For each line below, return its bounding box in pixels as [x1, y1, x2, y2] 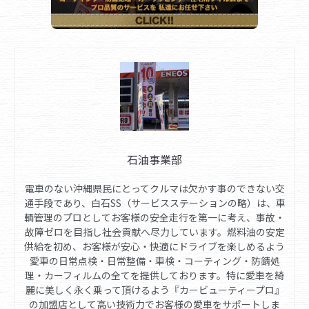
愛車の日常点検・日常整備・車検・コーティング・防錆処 [29, 254, 280, 268]
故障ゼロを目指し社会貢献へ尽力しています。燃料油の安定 [24, 225, 285, 239]
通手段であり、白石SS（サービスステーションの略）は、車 [23, 196, 286, 210]
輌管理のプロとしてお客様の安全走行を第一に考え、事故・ [24, 210, 285, 225]
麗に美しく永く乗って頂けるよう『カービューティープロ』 [25, 283, 284, 297]
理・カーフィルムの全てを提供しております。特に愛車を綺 [25, 268, 284, 283]
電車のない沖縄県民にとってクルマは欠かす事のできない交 [24, 181, 285, 196]
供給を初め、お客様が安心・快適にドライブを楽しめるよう [24, 239, 285, 254]
